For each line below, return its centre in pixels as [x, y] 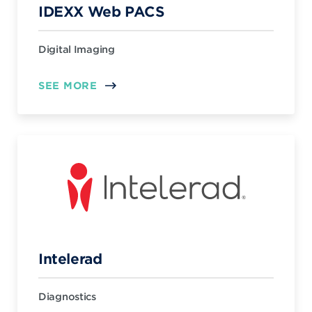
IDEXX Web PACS [101, 11]
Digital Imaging [77, 49]
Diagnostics [67, 296]
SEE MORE [68, 85]
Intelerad [70, 258]
